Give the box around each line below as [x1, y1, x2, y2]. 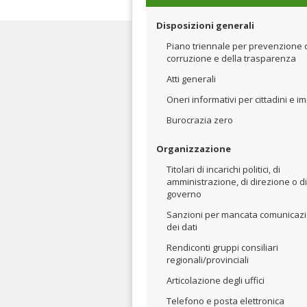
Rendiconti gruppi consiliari [167, 241, 278, 254]
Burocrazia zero [167, 114, 233, 126]
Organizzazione [156, 143, 231, 155]
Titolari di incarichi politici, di [167, 163, 280, 175]
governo [167, 188, 201, 200]
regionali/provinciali [167, 254, 249, 266]
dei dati [167, 221, 197, 233]
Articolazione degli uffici [167, 274, 265, 286]
